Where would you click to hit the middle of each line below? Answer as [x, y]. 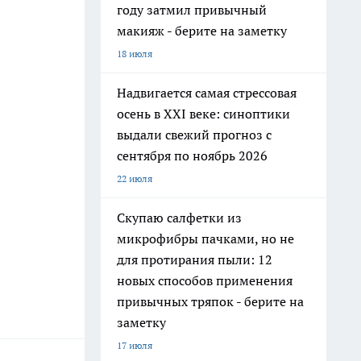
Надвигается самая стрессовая [207, 93]
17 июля [135, 345]
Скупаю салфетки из [179, 218]
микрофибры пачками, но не [205, 239]
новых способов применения [205, 280]
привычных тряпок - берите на [210, 301]
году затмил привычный [192, 10]
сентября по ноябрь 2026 [192, 156]
